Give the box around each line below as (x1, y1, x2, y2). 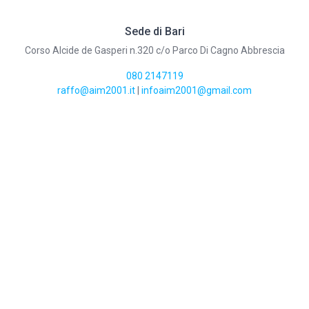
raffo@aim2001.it (57, 85, 135, 96)
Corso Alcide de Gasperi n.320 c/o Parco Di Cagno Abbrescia (24, 45, 285, 56)
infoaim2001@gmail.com (141, 85, 252, 96)
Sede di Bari (124, 25, 185, 38)
